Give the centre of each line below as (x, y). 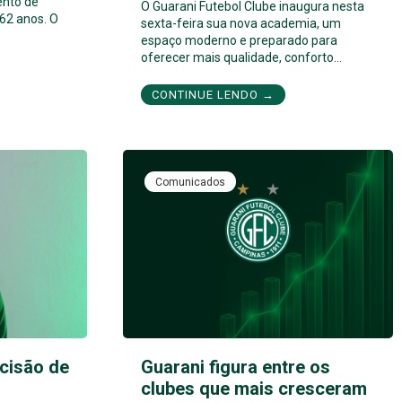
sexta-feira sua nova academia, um (241, 23)
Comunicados (190, 182)
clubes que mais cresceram (254, 389)
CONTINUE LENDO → (213, 94)
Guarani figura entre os (236, 367)
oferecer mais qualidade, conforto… (241, 57)
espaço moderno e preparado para (239, 40)
